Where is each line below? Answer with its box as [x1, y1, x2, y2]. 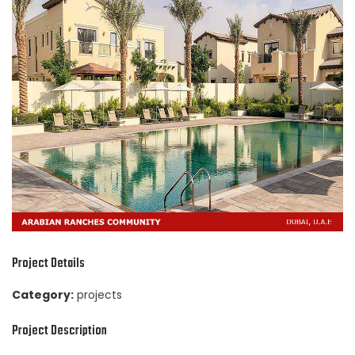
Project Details [12, 253, 85, 274]
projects [77, 286, 122, 303]
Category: [12, 286, 74, 303]
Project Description [12, 320, 107, 342]
